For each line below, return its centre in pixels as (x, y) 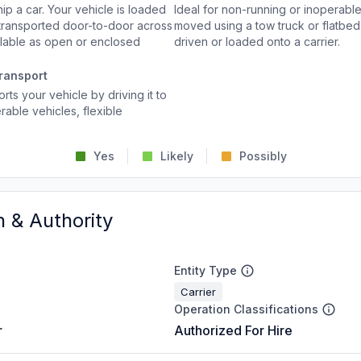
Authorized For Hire (233, 330)
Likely (177, 156)
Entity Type (205, 270)
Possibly (263, 156)
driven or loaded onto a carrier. (257, 41)
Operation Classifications (246, 309)
